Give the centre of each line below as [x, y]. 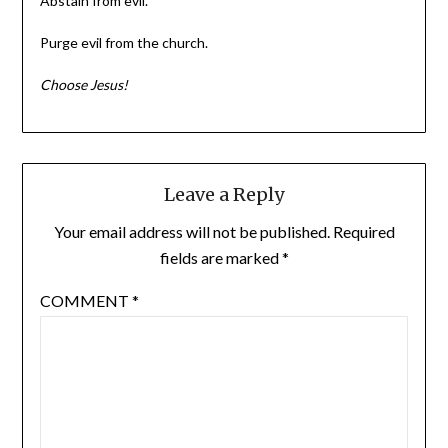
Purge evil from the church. [123, 43]
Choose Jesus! [83, 85]
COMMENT [85, 301]
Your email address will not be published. [191, 232]
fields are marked [220, 258]
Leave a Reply [224, 195]
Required [363, 232]
